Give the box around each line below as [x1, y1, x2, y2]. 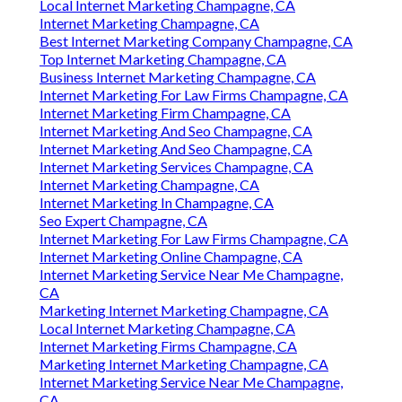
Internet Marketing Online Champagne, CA [39, 248, 302, 266]
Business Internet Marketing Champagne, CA [39, 68, 316, 86]
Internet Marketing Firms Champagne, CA [39, 337, 297, 355]
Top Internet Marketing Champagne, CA [39, 50, 286, 68]
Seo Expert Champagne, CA [39, 212, 207, 230]
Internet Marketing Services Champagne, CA [39, 158, 313, 176]
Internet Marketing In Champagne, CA [39, 194, 274, 212]
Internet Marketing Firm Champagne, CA [39, 104, 291, 122]
